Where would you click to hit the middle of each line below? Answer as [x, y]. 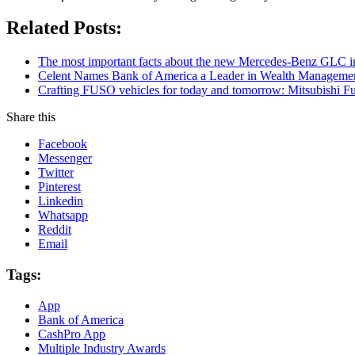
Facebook [63, 144]
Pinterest [59, 187]
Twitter [56, 173]
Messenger [65, 158]
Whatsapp [63, 216]
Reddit [55, 230]
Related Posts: [64, 28]
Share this [31, 117]
